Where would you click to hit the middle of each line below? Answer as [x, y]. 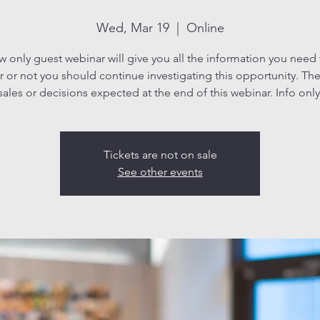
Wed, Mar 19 [132, 27]
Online [205, 27]
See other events [160, 171]
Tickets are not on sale [160, 154]
